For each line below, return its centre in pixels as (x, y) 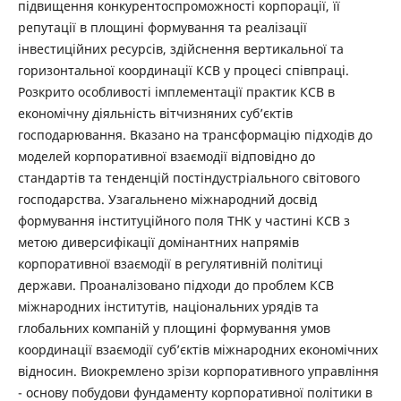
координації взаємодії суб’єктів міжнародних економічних (197, 350)
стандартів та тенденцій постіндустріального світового (188, 178)
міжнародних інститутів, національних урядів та (168, 307)
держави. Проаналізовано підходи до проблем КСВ (175, 285)
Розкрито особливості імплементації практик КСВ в (176, 92)
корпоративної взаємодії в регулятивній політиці (170, 264)
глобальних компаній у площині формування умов (174, 328)
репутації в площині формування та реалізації (162, 27)
